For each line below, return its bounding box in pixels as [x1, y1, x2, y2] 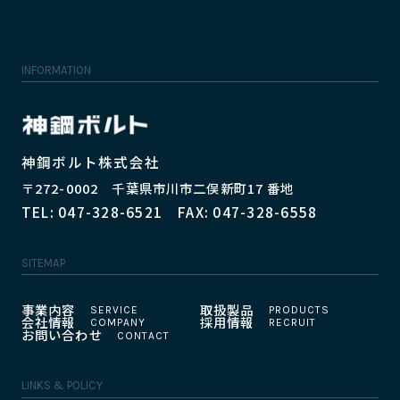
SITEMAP [21, 255, 65, 270]
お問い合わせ [21, 325, 103, 345]
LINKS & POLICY [21, 379, 103, 393]
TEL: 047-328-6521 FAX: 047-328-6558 [21, 201, 318, 221]
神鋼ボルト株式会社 [21, 152, 161, 172]
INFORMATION [21, 62, 91, 77]
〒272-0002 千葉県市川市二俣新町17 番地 [21, 179, 295, 198]
